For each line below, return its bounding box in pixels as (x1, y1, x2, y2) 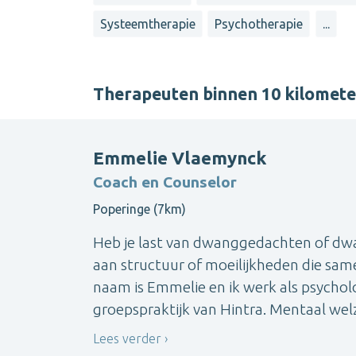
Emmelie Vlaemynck (93, 147, 266, 168)
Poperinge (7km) (93, 201, 186, 216)
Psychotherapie (215, 17, 304, 32)
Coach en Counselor (93, 172, 237, 191)
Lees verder (93, 331, 161, 346)
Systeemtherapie (100, 17, 195, 32)
